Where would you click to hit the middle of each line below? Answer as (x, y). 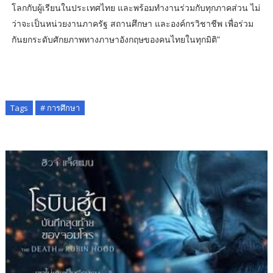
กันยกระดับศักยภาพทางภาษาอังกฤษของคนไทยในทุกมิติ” (134, 40)
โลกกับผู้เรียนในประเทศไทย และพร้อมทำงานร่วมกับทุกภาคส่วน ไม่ (136, 8)
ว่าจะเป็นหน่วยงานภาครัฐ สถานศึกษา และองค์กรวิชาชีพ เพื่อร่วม (132, 24)
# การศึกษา (60, 108)
